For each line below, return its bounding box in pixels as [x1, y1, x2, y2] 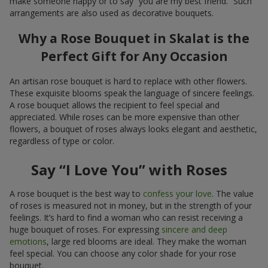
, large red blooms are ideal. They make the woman [47, 236, 246, 248]
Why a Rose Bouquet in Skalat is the [19, 30, 249, 47]
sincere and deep [162, 224, 227, 236]
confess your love [143, 188, 212, 200]
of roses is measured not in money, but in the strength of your [10, 200, 252, 212]
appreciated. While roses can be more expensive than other [10, 111, 239, 123]
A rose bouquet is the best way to [10, 188, 143, 200]
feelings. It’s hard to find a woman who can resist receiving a [10, 212, 243, 224]
